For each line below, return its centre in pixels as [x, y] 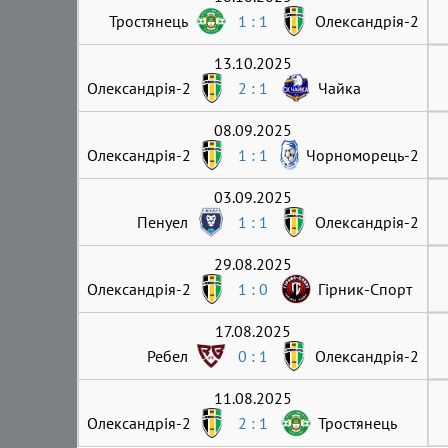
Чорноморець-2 [362, 154]
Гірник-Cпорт [365, 288]
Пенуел [162, 221]
